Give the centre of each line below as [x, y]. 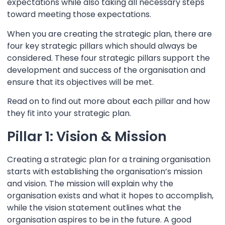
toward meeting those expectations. [79, 15]
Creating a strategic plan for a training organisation [109, 159]
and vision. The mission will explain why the [90, 183]
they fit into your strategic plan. [69, 114]
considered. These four [53, 58]
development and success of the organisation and [106, 70]
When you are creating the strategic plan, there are [109, 34]
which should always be [150, 46]
